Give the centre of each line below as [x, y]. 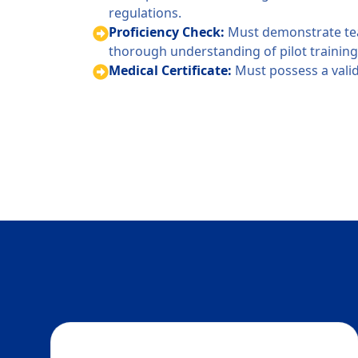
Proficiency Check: [168, 32]
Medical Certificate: [172, 70]
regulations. [145, 13]
